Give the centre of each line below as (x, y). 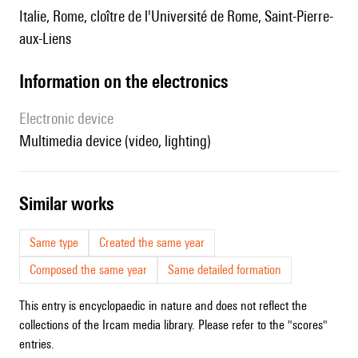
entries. (37, 344)
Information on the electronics (126, 82)
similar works (71, 204)
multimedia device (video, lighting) (121, 141)
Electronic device (70, 119)
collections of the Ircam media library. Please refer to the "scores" (173, 325)
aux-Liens (45, 39)
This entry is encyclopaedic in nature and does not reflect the (163, 306)
